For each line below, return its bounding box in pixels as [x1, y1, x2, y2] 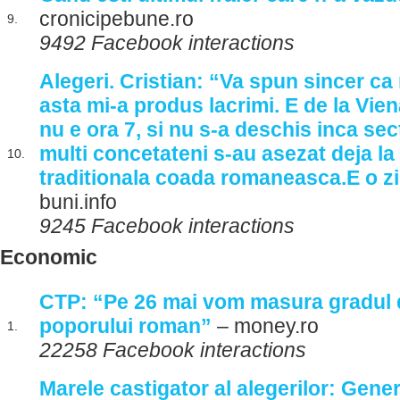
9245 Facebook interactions [39, 214, 295, 237]
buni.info [39, 190, 117, 213]
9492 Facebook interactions [39, 31, 295, 54]
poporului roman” [39, 314, 212, 337]
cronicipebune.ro [39, 7, 194, 30]
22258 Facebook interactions [39, 338, 306, 362]
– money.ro [212, 314, 319, 337]
